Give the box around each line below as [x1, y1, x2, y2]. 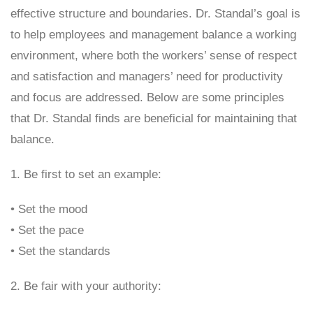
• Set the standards [10, 245, 110, 258]
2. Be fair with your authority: [10, 279, 161, 293]
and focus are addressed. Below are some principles [10, 91, 284, 104]
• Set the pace [10, 224, 84, 237]
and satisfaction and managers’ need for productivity [10, 70, 283, 83]
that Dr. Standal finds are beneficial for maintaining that [10, 112, 297, 125]
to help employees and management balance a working [10, 28, 296, 41]
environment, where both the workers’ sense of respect [10, 49, 297, 62]
